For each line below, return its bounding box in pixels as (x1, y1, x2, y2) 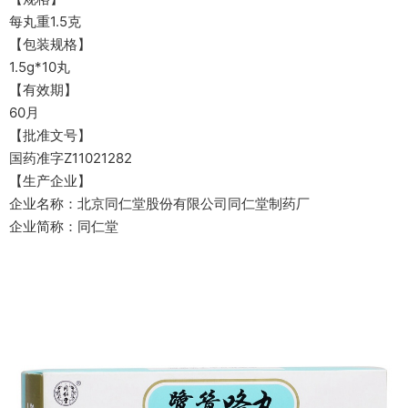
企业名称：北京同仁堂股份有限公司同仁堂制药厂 (9, 195, 310, 212)
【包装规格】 (9, 36, 91, 53)
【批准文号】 (9, 127, 91, 144)
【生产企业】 (9, 172, 91, 189)
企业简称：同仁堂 (9, 218, 118, 235)
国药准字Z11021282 (9, 149, 132, 167)
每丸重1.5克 (9, 13, 81, 30)
